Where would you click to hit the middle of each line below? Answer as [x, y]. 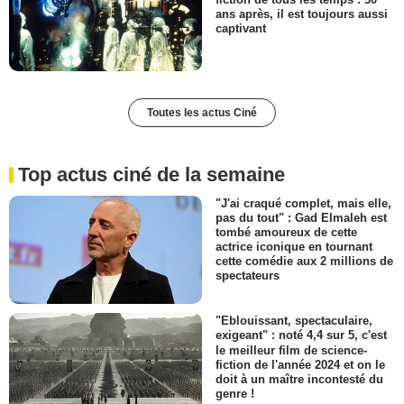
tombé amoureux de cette [286, 232]
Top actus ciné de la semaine [151, 174]
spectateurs [248, 276]
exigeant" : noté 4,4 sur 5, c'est [301, 335]
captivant [241, 28]
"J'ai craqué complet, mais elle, [303, 203]
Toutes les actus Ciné [202, 112]
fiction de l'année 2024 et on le [300, 364]
